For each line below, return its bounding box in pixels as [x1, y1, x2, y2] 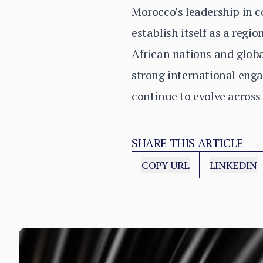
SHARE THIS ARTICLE [131, 135, 243, 151]
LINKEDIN [209, 158, 257, 172]
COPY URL [141, 158, 190, 172]
